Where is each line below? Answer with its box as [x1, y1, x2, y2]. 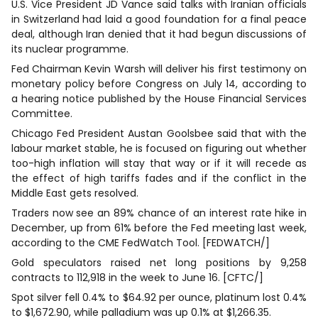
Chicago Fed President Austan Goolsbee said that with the [11, 126, 307, 141]
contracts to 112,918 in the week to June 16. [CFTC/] [11, 270, 263, 285]
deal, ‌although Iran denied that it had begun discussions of [11, 26, 307, 41]
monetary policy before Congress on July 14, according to [11, 76, 307, 91]
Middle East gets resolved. [11, 185, 138, 200]
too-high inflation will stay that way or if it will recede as [11, 155, 307, 170]
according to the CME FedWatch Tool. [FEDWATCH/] [11, 235, 270, 250]
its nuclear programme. [11, 41, 128, 56]
